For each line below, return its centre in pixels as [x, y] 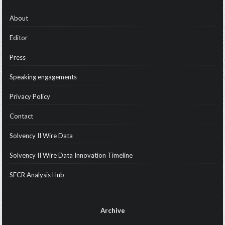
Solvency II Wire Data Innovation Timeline [71, 155]
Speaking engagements [43, 77]
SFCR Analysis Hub [37, 175]
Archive [113, 210]
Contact [22, 116]
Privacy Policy [30, 96]
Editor [19, 37]
